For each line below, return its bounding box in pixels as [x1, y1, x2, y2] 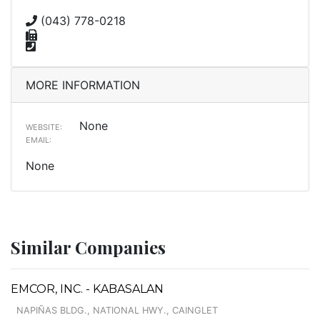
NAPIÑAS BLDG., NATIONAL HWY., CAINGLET [16, 304, 218, 316]
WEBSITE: [26, 121, 62, 132]
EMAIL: [26, 134, 51, 145]
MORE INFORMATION [26, 77, 140, 92]
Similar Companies [11, 235, 166, 259]
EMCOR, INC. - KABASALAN [11, 281, 164, 296]
